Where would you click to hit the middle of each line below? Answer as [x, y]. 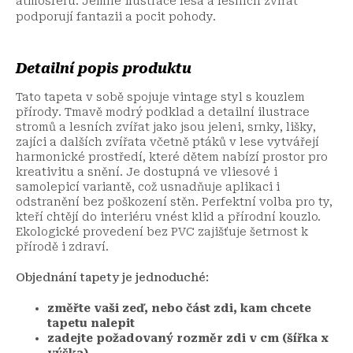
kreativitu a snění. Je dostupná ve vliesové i [147, 171]
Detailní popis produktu [104, 68]
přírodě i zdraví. [62, 246]
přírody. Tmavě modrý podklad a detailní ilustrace [163, 111]
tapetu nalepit [91, 323]
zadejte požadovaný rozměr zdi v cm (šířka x [188, 338]
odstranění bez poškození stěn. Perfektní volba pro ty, [174, 201]
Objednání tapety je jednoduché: [112, 277]
